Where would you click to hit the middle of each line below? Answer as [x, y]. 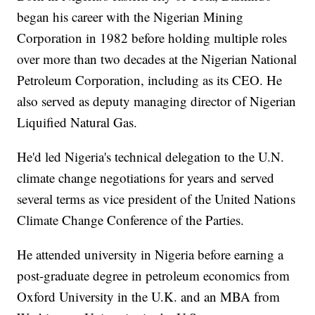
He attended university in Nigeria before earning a [150, 254]
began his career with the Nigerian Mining [130, 16]
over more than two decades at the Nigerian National [157, 58]
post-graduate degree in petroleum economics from [154, 275]
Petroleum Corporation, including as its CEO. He [150, 79]
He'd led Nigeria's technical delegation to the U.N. [151, 156]
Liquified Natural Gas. [77, 122]
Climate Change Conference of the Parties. [131, 219]
